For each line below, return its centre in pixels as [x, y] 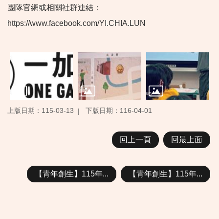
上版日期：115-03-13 [41, 111]
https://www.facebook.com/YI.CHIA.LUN [77, 23]
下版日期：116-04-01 [119, 111]
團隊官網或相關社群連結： [54, 7]
